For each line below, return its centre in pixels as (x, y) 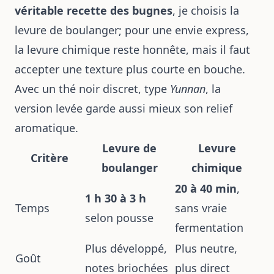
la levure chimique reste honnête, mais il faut (132, 50)
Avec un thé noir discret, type (92, 89)
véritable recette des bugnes (94, 10)
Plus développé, (126, 248)
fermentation (209, 228)
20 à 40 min (206, 188)
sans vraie (201, 208)
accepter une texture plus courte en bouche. (130, 69)
